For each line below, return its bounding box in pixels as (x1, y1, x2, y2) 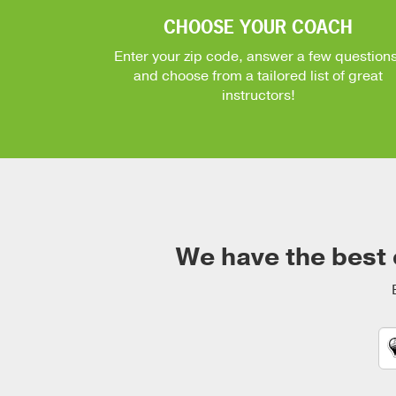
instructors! (221, 86, 295, 105)
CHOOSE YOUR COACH (164, 15, 353, 39)
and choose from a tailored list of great (133, 66, 383, 86)
